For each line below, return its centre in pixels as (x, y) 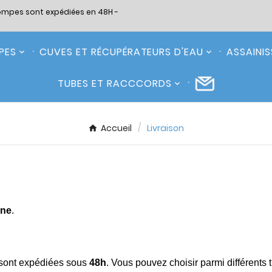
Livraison (165, 128)
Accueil (116, 128)
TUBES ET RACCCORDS (115, 83)
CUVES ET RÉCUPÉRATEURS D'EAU (122, 52)
